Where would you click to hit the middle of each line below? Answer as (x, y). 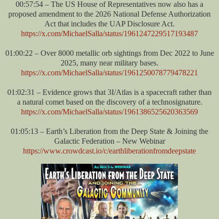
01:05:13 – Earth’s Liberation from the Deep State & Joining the (109, 131)
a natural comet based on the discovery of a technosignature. (109, 102)
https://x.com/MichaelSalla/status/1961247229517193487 (109, 33)
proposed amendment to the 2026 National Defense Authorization (109, 14)
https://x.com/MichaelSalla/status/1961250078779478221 (109, 72)
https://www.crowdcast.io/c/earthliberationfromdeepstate (109, 151)
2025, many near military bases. (109, 63)
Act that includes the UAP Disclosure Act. (109, 23)
